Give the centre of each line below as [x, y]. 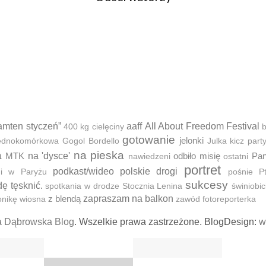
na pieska [99, 155]
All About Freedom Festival [202, 126]
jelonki [192, 140]
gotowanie [149, 140]
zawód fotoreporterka [216, 199]
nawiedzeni [149, 156]
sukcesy [207, 185]
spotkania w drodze [82, 186]
